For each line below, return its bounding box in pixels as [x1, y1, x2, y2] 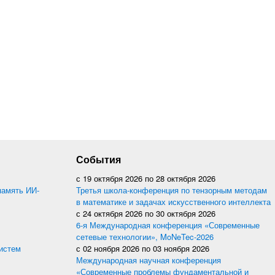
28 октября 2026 [156, 172, 215, 184]
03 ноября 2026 [153, 242, 209, 254]
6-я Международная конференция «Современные [76, 219, 260, 231]
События [76, 152, 121, 166]
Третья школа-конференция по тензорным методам [76, 184, 267, 196]
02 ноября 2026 [83, 242, 139, 254]
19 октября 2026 [83, 172, 142, 184]
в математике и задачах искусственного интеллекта [76, 196, 271, 207]
